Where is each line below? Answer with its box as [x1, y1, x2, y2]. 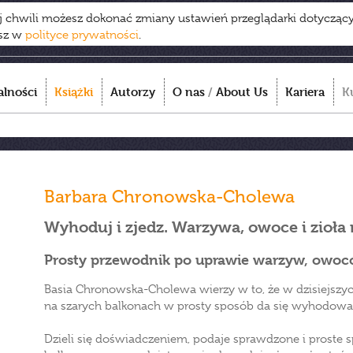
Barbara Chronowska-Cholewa [44, 186, 295, 207]
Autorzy [110, 84, 155, 99]
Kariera [285, 84, 325, 99]
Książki [54, 84, 93, 99]
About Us [216, 84, 268, 99]
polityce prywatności [25, 28, 139, 42]
